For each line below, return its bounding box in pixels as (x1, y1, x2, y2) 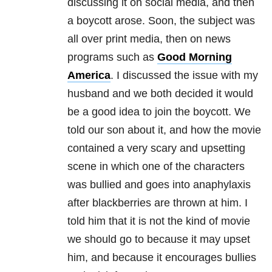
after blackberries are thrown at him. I (67, 197, 248, 209)
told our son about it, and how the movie (67, 124, 261, 137)
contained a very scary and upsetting (67, 142, 245, 155)
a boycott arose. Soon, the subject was (67, 15, 255, 27)
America (67, 69, 110, 82)
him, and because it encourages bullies (67, 251, 256, 264)
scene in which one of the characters (67, 160, 245, 173)
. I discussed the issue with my (110, 69, 258, 82)
